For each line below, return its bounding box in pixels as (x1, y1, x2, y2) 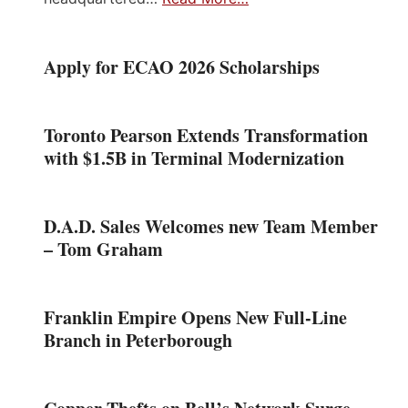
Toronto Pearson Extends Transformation (44, 122, 368, 149)
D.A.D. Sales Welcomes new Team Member (44, 213, 378, 240)
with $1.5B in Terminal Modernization (44, 145, 344, 172)
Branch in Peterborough (44, 327, 232, 354)
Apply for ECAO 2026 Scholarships (44, 54, 320, 81)
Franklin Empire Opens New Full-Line (44, 304, 347, 331)
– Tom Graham (44, 236, 163, 263)
